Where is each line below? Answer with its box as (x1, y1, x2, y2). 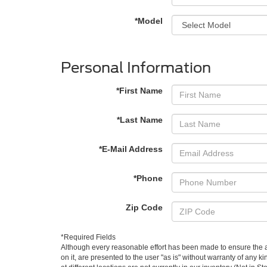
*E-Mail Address (99, 144, 163, 154)
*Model (135, 16, 163, 26)
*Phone (133, 173, 163, 183)
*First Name (116, 86, 163, 95)
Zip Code (126, 203, 163, 212)
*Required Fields (61, 233, 116, 241)
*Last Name (117, 115, 163, 125)
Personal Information (61, 59, 211, 76)
